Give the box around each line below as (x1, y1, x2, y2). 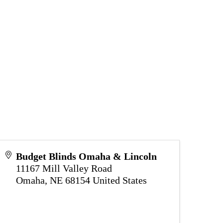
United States (93, 174, 147, 186)
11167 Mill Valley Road (16, 162, 112, 174)
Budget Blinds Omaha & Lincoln (16, 150, 157, 162)
